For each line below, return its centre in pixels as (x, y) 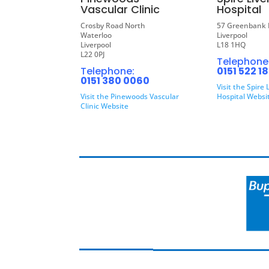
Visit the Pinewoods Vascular (130, 97)
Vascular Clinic (120, 10)
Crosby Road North (113, 26)
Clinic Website (105, 106)
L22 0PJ (93, 55)
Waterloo (96, 35)
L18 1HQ (231, 45)
